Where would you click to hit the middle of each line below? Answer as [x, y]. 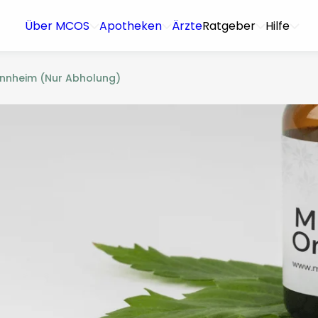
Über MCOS [57, 26]
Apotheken [131, 26]
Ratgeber [229, 26]
